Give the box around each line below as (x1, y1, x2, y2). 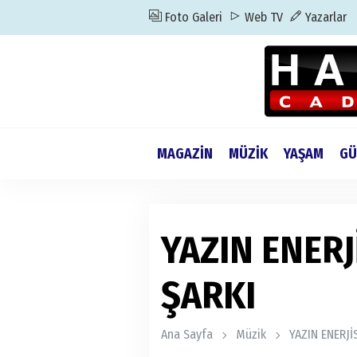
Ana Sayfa (161, 327, 213, 342)
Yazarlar (302, 10, 347, 25)
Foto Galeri (162, 10, 222, 25)
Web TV (241, 10, 283, 25)
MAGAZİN (157, 145, 213, 163)
